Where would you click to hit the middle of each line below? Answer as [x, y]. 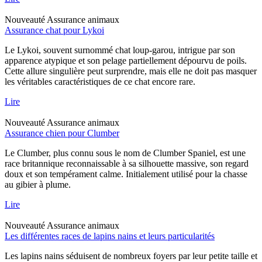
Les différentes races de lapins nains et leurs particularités [110, 236]
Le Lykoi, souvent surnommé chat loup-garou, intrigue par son [120, 50]
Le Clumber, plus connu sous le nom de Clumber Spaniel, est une [125, 153]
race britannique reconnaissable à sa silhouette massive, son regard [127, 163]
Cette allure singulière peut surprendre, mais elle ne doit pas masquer [131, 71]
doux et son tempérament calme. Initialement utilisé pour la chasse [126, 174]
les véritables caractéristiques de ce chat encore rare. [100, 81]
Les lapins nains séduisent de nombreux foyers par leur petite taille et [131, 256]
